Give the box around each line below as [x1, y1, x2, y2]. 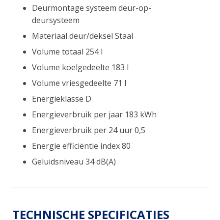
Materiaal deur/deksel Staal [32, 30, 133, 41]
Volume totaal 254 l [32, 46, 103, 57]
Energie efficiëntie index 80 [32, 140, 131, 151]
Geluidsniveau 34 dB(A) [32, 156, 116, 167]
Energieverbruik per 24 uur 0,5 [32, 124, 145, 136]
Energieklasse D [32, 93, 91, 104]
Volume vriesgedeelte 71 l [32, 77, 126, 88]
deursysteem [32, 14, 80, 26]
